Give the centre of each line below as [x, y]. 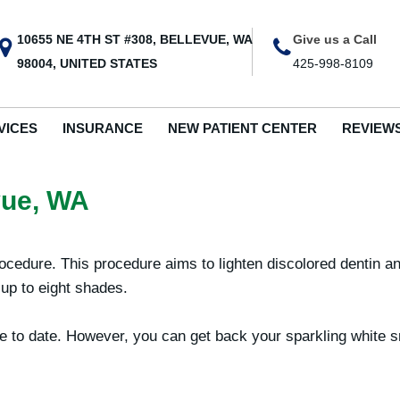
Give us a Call [335, 39]
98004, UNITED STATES [87, 63]
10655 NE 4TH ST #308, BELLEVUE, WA [134, 39]
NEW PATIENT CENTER [242, 128]
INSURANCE [102, 128]
